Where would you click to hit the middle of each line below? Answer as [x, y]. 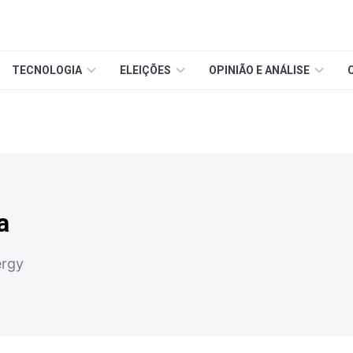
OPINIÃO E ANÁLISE [259, 70]
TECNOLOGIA [47, 70]
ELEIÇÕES [145, 70]
